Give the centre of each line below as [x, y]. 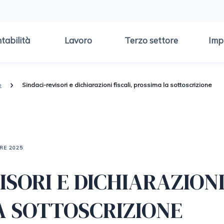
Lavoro [78, 40]
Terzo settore [151, 40]
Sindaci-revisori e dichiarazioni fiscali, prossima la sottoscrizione [117, 84]
